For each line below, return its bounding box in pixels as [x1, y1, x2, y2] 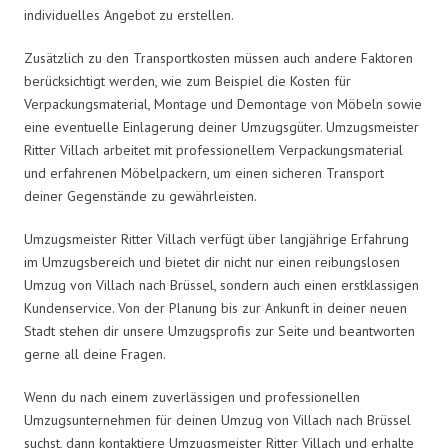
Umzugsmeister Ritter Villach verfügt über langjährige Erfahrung [24, 229, 409, 248]
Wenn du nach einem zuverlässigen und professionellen [24, 387, 360, 406]
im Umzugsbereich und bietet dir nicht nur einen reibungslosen [24, 252, 400, 271]
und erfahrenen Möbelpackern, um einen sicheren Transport [24, 163, 384, 182]
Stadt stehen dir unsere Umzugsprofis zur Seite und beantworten [24, 321, 415, 340]
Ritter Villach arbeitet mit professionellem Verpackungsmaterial [24, 140, 403, 159]
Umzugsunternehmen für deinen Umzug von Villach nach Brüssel [24, 410, 411, 429]
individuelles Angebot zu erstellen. [24, 5, 234, 24]
